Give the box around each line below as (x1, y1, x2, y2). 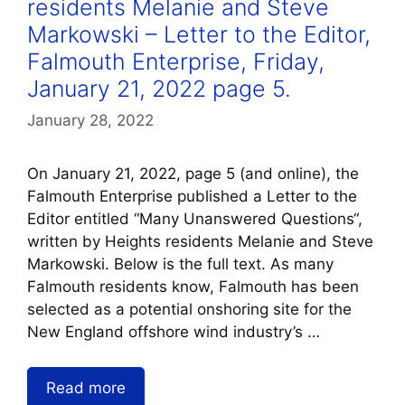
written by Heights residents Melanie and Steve (27, 232, 373, 251)
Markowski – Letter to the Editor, (27, 20, 371, 48)
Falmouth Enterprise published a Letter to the (27, 187, 357, 206)
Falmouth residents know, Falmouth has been (27, 278, 359, 297)
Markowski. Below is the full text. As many (27, 255, 334, 274)
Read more (46, 378, 126, 397)
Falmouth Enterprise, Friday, (27, 47, 325, 75)
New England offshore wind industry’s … (27, 323, 320, 342)
